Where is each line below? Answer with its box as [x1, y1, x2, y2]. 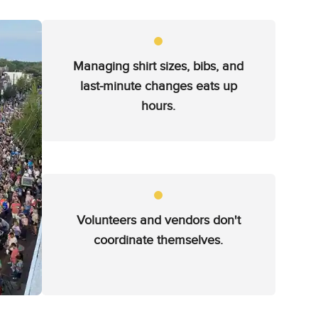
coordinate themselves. [94, 233, 224, 248]
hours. [141, 99, 176, 114]
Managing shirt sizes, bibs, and [73, 59, 244, 74]
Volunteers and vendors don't [76, 213, 241, 228]
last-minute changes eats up [79, 79, 237, 94]
